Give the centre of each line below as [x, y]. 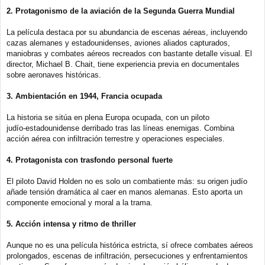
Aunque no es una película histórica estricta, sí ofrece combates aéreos [130, 245]
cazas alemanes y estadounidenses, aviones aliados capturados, [118, 43]
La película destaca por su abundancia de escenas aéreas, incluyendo [127, 33]
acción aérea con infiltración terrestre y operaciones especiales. [116, 139]
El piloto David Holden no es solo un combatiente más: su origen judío [127, 182]
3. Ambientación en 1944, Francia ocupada [84, 96]
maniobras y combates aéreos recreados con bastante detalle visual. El [129, 54]
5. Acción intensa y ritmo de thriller [71, 224]
